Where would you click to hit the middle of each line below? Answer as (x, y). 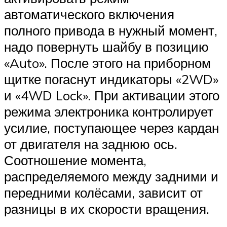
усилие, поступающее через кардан (111, 127)
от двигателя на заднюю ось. (91, 144)
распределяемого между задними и (111, 176)
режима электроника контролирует (109, 111)
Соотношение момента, (75, 160)
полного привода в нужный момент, (111, 30)
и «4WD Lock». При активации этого (112, 95)
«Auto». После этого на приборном (107, 63)
